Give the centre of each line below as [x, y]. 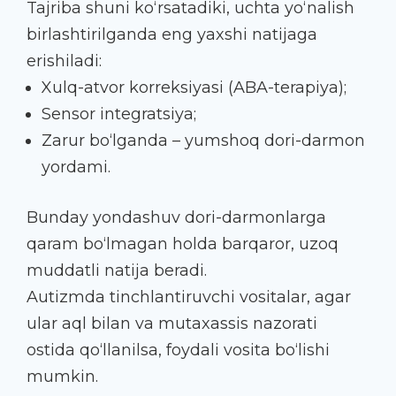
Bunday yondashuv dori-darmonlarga [176, 217]
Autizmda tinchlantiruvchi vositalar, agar [189, 297]
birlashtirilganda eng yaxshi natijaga [172, 34]
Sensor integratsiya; [119, 114]
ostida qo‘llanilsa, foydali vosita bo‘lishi [178, 350]
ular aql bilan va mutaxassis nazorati [172, 323]
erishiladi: [64, 61]
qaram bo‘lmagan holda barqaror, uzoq [183, 244]
